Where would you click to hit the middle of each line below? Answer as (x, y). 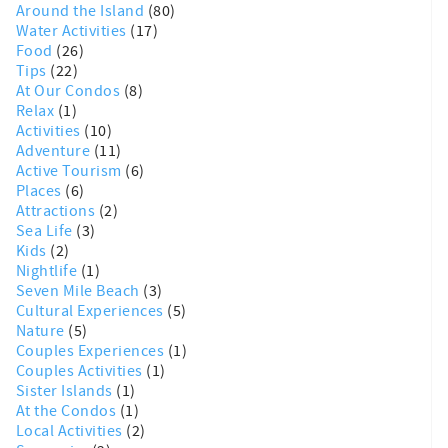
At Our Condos (70, 90)
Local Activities (71, 430)
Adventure (55, 150)
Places (41, 190)
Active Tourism (71, 170)
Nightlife (48, 270)
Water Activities (73, 30)
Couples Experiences (92, 350)
